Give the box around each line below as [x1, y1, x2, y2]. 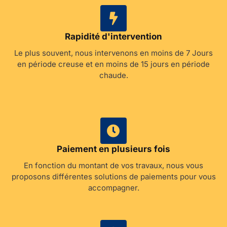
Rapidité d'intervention [65, 31, 162, 42]
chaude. [99, 70, 128, 81]
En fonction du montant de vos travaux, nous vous [24, 161, 203, 171]
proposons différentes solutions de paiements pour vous [11, 172, 216, 182]
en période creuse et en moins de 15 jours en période [17, 59, 210, 69]
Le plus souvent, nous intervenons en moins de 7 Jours [14, 48, 213, 58]
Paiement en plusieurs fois [57, 144, 170, 155]
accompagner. [88, 183, 139, 193]
